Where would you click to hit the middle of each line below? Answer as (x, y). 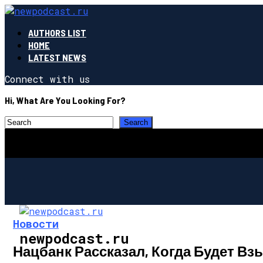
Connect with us (47, 79)
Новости (36, 223)
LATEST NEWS (57, 57)
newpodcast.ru (74, 238)
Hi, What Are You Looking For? (65, 100)
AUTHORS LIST (57, 33)
